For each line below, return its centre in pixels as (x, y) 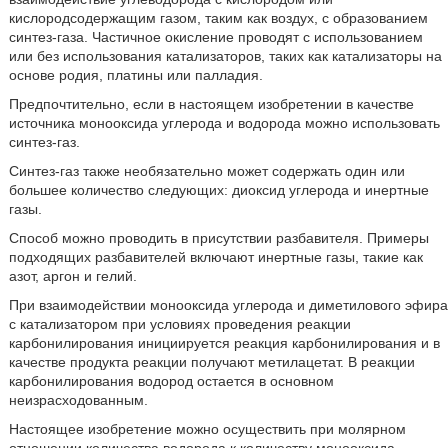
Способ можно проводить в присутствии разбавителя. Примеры (218, 237)
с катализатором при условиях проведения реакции (179, 323)
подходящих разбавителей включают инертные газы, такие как (215, 256)
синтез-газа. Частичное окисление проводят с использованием (215, 36)
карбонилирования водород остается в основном (171, 380)
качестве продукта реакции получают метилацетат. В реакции (211, 361)
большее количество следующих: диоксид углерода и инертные (218, 189)
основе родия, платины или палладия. (135, 74)
